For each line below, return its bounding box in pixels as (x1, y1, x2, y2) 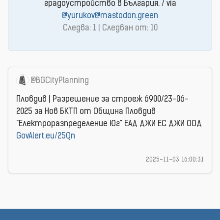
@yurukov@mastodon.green (62, 12, 158, 20)
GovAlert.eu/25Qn (16, 132, 75, 140)
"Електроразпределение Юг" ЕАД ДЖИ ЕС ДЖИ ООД (16, 120, 202, 128)
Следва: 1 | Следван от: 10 (62, 25, 158, 32)
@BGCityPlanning (30, 77, 89, 85)
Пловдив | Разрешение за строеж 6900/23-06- (16, 95, 189, 104)
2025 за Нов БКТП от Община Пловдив (16, 108, 156, 116)
